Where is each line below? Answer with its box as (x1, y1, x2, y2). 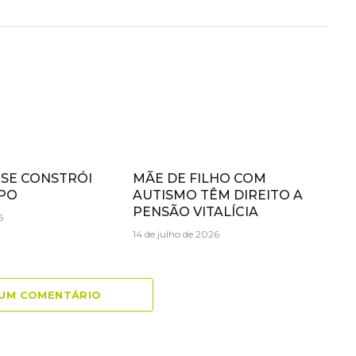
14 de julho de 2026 (132, 227, 219, 240)
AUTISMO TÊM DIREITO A (132, 187, 303, 203)
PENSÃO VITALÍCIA (132, 203, 258, 219)
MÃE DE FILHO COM (132, 170, 266, 186)
